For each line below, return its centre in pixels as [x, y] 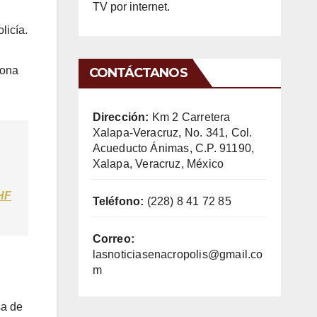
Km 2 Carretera [190, 117]
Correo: [113, 238]
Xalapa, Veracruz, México [158, 163]
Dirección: [121, 117]
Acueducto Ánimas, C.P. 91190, [173, 148]
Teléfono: [118, 201]
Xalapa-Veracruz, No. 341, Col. [172, 132]
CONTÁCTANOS [138, 73]
